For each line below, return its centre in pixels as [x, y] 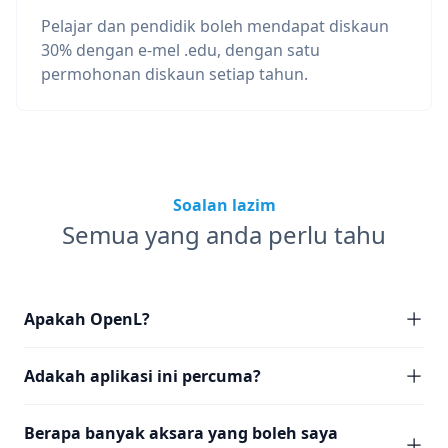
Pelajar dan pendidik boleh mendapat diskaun [215, 26]
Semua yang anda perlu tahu [224, 234]
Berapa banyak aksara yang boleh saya [181, 433]
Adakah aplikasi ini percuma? [142, 376]
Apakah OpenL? [87, 319]
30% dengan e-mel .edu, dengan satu [180, 50]
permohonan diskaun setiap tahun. [174, 74]
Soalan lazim [224, 205]
